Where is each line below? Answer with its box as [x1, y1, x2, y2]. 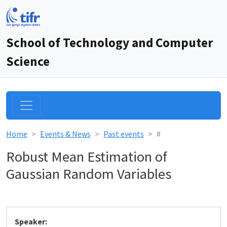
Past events [103, 129, 144, 139]
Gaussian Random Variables [6, 165, 171, 183]
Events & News [40, 129, 91, 139]
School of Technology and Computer [6, 34, 213, 51]
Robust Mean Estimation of [6, 147, 167, 166]
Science [6, 53, 50, 69]
